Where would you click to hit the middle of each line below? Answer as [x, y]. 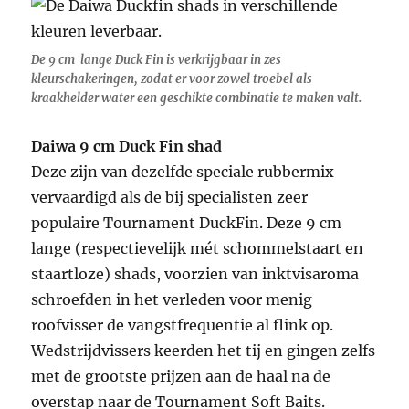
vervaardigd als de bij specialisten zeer [170, 198]
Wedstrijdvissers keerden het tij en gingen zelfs [204, 351]
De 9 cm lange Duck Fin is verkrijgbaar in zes [157, 60]
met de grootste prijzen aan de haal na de [181, 377]
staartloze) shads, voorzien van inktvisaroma [195, 274]
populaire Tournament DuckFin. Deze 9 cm [187, 223]
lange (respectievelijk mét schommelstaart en [198, 249]
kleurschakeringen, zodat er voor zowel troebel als [172, 79]
